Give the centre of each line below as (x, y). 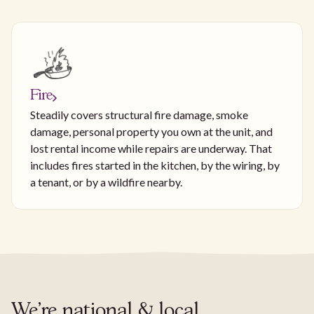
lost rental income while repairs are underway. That (151, 148)
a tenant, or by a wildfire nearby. (106, 182)
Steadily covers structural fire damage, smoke (139, 114)
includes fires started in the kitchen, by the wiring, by (155, 165)
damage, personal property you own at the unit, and (151, 131)
